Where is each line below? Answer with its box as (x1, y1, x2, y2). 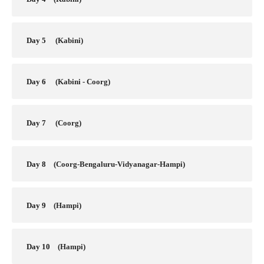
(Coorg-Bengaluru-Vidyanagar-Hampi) (54, 160, 185, 169)
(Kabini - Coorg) (54, 77, 110, 87)
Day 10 (27, 242, 50, 252)
